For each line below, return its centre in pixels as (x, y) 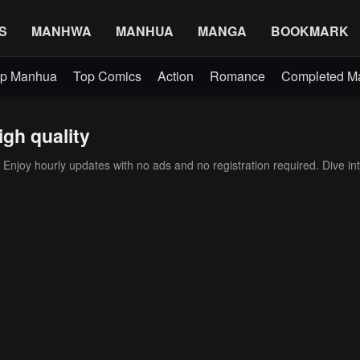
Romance (237, 76)
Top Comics (107, 76)
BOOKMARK (310, 31)
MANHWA (61, 31)
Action (176, 76)
